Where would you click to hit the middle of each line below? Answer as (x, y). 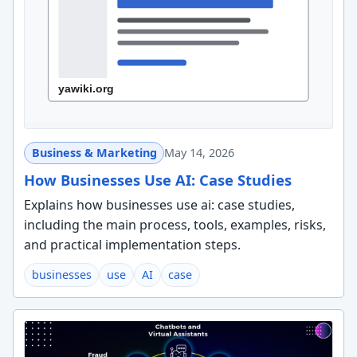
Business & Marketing (94, 153)
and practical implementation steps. (132, 244)
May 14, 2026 (200, 153)
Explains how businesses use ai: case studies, (159, 204)
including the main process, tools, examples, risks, (175, 224)
